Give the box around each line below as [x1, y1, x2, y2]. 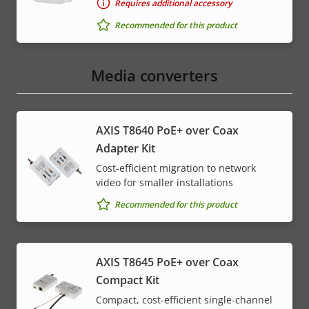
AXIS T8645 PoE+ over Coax [96, 255, 239, 270]
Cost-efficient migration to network [96, 161, 256, 175]
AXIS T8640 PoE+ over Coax [96, 123, 239, 139]
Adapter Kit [96, 141, 155, 157]
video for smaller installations [96, 176, 233, 190]
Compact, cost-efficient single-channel [96, 293, 272, 307]
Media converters [91, 65, 218, 86]
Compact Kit [96, 272, 159, 288]
